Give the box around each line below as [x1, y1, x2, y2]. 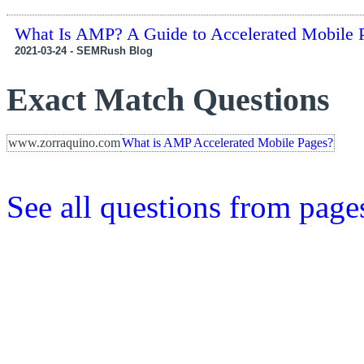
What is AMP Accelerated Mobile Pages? [122, 135, 333, 149]
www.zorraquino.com [8, 135, 120, 149]
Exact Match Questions [6, 81, 330, 119]
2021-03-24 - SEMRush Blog [15, 45, 153, 58]
